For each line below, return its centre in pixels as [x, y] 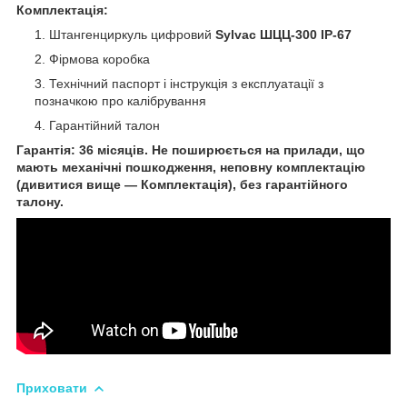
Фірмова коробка [99, 59]
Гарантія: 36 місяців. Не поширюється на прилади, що [191, 149]
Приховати [52, 387]
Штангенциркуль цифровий [132, 34]
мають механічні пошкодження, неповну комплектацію [191, 167]
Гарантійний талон [104, 125]
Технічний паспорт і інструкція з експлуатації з [186, 83]
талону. [40, 201]
